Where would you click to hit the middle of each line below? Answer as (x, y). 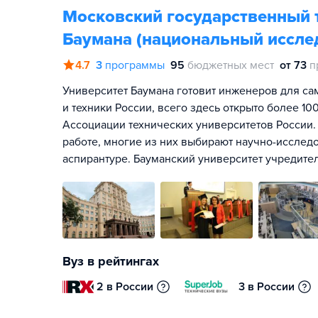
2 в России (125, 287)
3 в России (267, 287)
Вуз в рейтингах (111, 261)
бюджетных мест (231, 65)
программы (135, 65)
